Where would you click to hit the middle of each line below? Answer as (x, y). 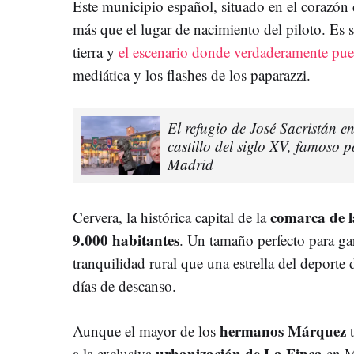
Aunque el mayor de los (146, 330)
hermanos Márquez (283, 330)
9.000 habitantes (126, 239)
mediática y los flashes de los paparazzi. (192, 74)
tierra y (96, 51)
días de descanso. (124, 285)
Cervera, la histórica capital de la (171, 217)
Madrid (190, 164)
